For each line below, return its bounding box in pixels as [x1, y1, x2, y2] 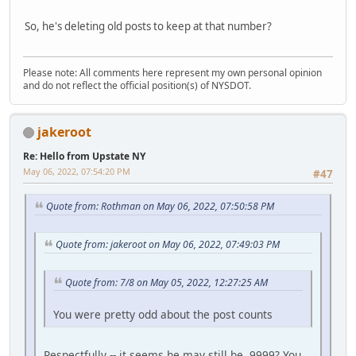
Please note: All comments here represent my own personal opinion [23, 65, 322, 79]
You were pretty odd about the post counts [53, 307, 273, 323]
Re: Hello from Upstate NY [23, 149, 145, 163]
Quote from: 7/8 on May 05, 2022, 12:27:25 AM [65, 275, 268, 289]
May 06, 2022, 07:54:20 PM [23, 164, 130, 177]
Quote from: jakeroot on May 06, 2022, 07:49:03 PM [56, 237, 280, 251]
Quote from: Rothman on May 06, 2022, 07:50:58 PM [46, 199, 274, 214]
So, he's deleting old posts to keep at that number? [25, 18, 272, 33]
